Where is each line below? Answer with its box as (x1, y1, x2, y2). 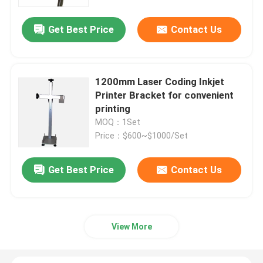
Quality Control (21, 102, 88, 114)
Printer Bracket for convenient (95, 89, 234, 102)
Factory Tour (21, 65, 78, 77)
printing (95, 103, 131, 115)
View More (111, 221, 152, 231)
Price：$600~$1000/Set (95, 131, 188, 141)
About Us (21, 28, 62, 40)
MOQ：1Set (95, 117, 141, 127)
